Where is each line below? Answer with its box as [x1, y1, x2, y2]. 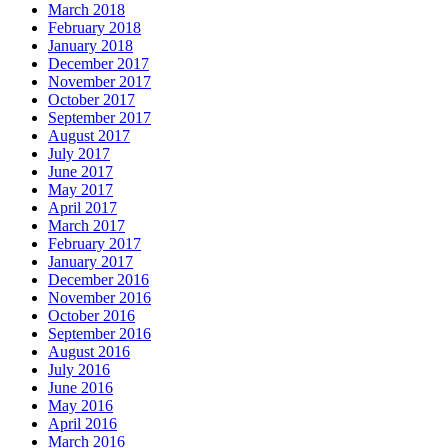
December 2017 [48, 54, 149, 72]
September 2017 [48, 108, 151, 126]
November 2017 [48, 72, 151, 90]
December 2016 [48, 270, 149, 288]
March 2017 [48, 216, 125, 234]
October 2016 [48, 306, 135, 324]
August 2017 [48, 126, 130, 144]
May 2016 [48, 396, 113, 414]
